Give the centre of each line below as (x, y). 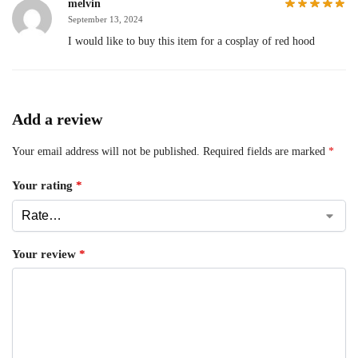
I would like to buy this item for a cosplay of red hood (191, 41)
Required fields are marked (266, 151)
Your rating (44, 186)
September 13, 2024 (105, 19)
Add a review (57, 119)
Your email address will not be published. (106, 151)
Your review (46, 254)
